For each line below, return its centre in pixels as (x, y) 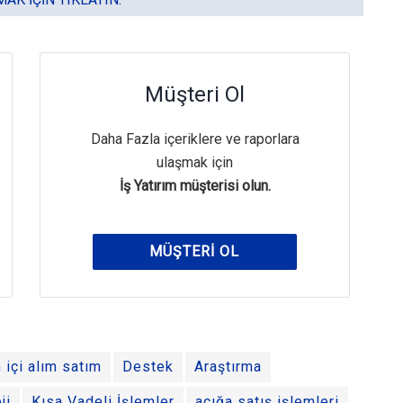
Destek (148, 367)
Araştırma (228, 367)
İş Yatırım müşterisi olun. (195, 186)
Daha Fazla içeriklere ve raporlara (195, 139)
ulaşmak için (195, 163)
